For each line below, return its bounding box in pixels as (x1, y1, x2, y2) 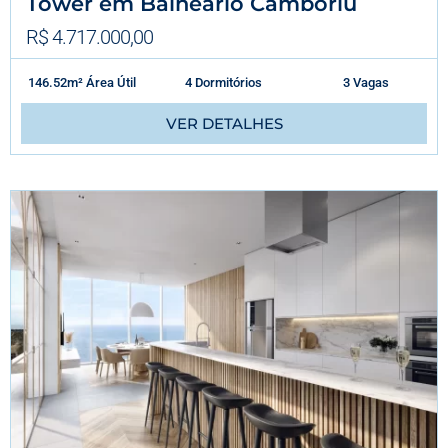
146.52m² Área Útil (27, 75, 136, 91)
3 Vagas (342, 75, 389, 91)
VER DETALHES (165, 114, 283, 134)
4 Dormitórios (185, 75, 263, 91)
